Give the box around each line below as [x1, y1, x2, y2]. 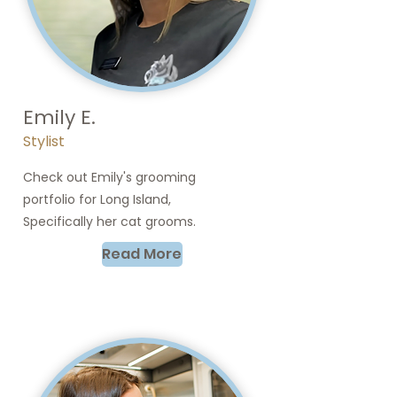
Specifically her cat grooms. [23, 213, 196, 230]
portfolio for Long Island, [23, 191, 171, 208]
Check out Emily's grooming [23, 168, 196, 186]
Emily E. [23, 104, 96, 131]
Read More [102, 244, 182, 264]
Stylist [23, 131, 65, 152]
